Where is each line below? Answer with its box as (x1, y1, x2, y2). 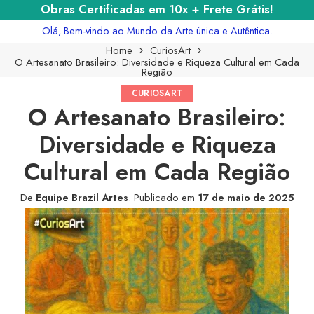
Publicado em (131, 189, 198, 205)
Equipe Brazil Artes (36, 189, 128, 205)
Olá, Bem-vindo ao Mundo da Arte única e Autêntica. (41, 22, 273, 38)
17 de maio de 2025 (198, 189, 294, 205)
